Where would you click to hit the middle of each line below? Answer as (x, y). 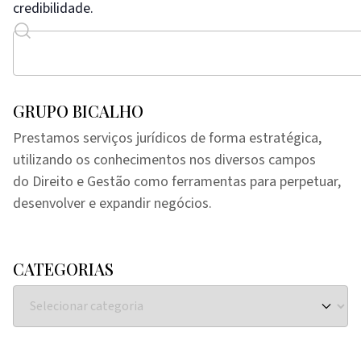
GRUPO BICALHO (78, 110)
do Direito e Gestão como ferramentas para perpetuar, (177, 181)
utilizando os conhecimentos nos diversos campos (164, 160)
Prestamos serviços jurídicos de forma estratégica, (167, 138)
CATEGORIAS (63, 268)
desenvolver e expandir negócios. (112, 203)
